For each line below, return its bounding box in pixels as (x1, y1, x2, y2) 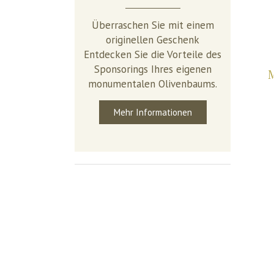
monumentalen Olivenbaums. (88, 77, 217, 91)
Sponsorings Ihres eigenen (94, 62, 212, 76)
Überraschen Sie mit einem (91, 18, 214, 32)
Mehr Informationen (113, 106, 192, 119)
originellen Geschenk (106, 33, 199, 47)
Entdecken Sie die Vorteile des (84, 48, 221, 62)
